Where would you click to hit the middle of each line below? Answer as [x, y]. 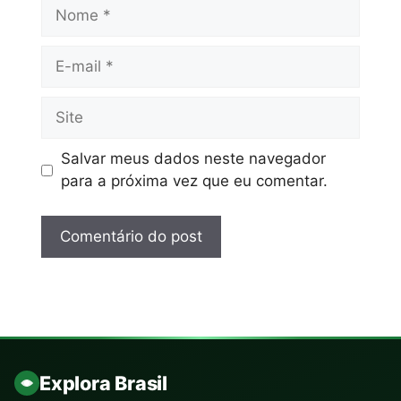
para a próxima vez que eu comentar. [194, 181]
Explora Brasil [103, 383]
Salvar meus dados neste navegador [193, 159]
